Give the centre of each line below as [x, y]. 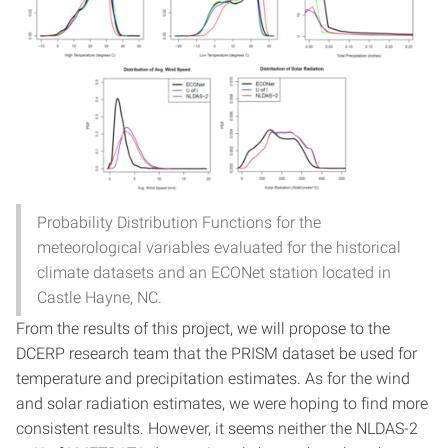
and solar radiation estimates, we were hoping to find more [222, 403]
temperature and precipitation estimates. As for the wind [213, 378]
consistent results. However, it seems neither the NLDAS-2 [217, 428]
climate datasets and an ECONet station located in [214, 272]
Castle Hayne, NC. [99, 297]
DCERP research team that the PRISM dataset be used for [216, 353]
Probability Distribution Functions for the [179, 222]
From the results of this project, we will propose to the [203, 328]
